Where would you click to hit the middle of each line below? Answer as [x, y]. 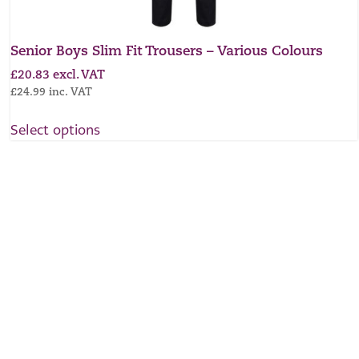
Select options [55, 129]
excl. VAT [79, 75]
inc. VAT [70, 92]
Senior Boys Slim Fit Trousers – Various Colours [166, 52]
